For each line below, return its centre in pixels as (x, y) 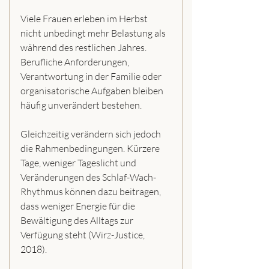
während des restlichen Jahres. (84, 47)
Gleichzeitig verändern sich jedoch (92, 134)
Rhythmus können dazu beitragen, (92, 191)
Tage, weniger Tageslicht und (79, 162)
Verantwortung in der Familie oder (92, 76)
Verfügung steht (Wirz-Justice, (83, 234)
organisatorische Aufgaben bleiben (93, 90)
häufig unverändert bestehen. (81, 105)
